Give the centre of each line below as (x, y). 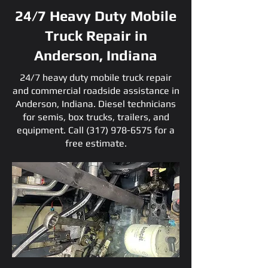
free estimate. (96, 143)
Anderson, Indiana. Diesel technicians (96, 104)
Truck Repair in (96, 36)
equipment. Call (51, 130)
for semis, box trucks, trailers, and (96, 117)
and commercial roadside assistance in (96, 91)
